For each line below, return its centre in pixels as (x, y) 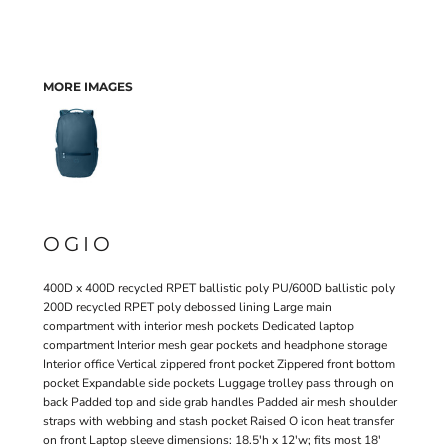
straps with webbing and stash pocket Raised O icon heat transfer (218, 421)
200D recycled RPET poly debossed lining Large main (187, 307)
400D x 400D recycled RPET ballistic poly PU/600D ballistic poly (219, 288)
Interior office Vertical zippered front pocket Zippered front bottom (219, 364)
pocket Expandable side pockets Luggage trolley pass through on (218, 383)
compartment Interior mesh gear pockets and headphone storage (215, 345)
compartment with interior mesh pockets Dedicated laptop (198, 326)
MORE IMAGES (88, 86)
